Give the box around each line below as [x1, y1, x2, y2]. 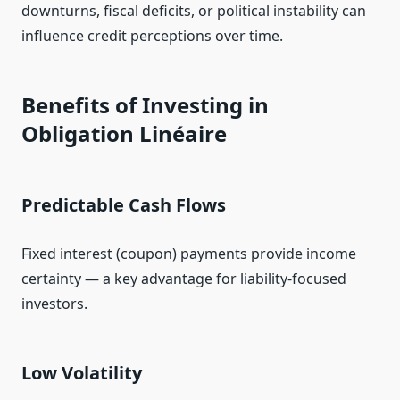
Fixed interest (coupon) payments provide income [21, 244, 356, 264]
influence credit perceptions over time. [21, 26, 283, 46]
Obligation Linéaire [21, 119, 227, 149]
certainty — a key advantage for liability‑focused [21, 269, 346, 289]
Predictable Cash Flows [21, 193, 226, 218]
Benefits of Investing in [21, 90, 269, 121]
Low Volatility [21, 361, 142, 386]
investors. [21, 294, 87, 314]
